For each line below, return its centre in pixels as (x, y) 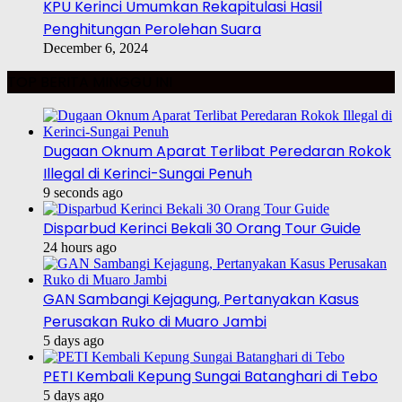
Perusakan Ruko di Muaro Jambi (155, 322)
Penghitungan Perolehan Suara (152, 30)
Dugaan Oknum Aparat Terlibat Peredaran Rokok (217, 152)
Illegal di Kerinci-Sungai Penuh (148, 174)
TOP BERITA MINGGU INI (90, 83)
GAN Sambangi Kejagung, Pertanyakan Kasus (201, 300)
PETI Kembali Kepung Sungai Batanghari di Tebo (210, 377)
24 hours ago (80, 248)
